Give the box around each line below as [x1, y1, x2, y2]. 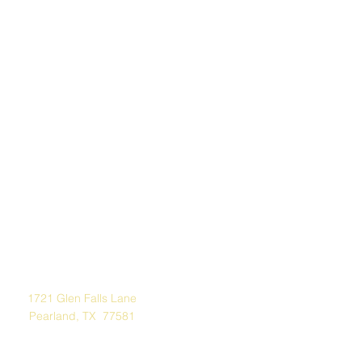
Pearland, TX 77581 [28, 309, 135, 323]
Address [49, 254, 107, 269]
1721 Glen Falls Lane [27, 291, 137, 305]
